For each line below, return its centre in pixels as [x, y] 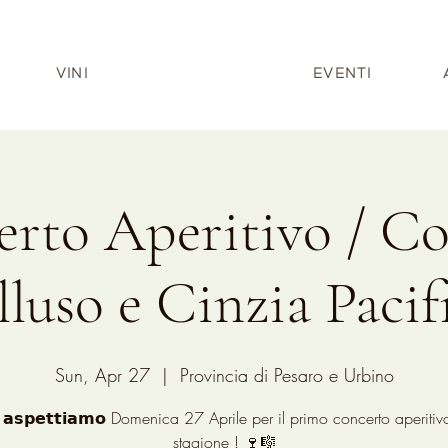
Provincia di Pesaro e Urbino [286, 375]
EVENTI [342, 72]
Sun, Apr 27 [102, 375]
